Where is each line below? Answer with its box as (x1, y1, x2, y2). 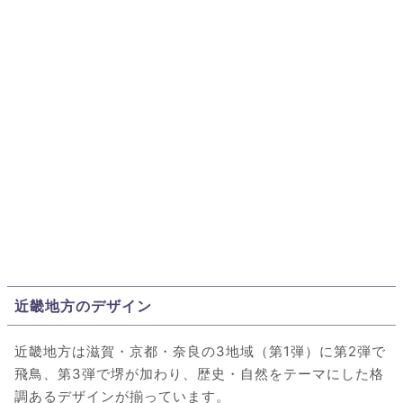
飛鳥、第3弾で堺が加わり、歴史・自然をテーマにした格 (14, 364, 384, 382)
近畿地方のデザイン (14, 296, 152, 315)
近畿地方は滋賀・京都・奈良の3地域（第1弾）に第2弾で (14, 342, 386, 360)
